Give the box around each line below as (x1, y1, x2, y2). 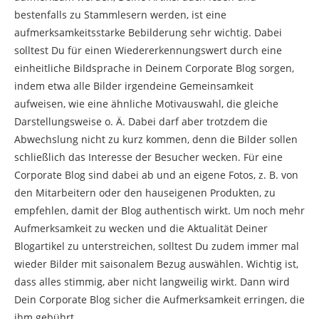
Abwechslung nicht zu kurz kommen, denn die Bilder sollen (14, 132, 298, 147)
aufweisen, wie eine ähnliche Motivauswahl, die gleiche (14, 97, 278, 111)
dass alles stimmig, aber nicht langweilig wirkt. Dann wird (14, 275, 290, 289)
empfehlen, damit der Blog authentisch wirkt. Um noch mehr (14, 204, 305, 218)
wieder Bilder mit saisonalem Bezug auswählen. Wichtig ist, (14, 257, 298, 271)
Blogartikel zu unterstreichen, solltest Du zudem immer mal (14, 239, 299, 253)
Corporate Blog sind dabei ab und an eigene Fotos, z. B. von (14, 168, 298, 182)
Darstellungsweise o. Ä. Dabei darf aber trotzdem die (14, 115, 268, 129)
